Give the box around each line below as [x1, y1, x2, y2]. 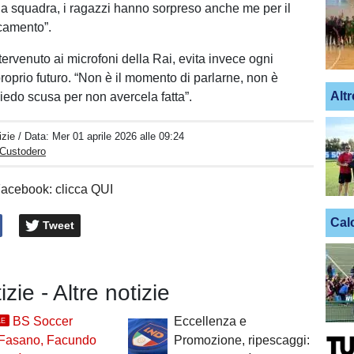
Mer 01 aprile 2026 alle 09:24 [52, 130, 185, 142]
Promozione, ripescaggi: [173, 333, 310, 348]
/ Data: [18, 130, 53, 142]
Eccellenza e [173, 314, 247, 329]
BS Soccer [13, 314, 73, 329]
